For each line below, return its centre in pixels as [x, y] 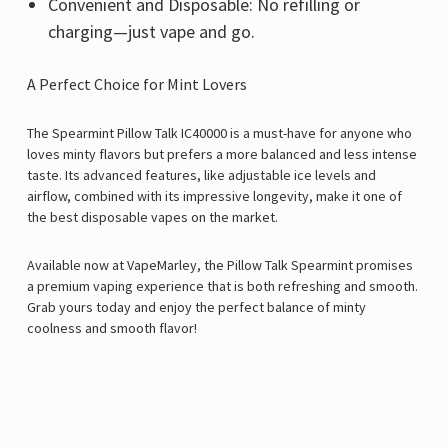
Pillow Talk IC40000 [172, 133]
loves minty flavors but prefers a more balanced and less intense [222, 154]
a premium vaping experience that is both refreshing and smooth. [222, 286]
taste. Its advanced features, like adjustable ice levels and [201, 175]
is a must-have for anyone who [319, 133]
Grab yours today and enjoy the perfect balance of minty [196, 307]
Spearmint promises [350, 265]
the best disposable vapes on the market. [152, 217]
